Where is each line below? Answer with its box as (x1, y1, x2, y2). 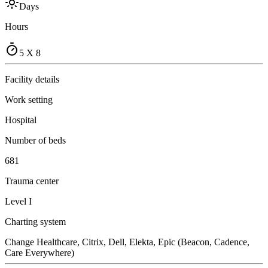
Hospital (5, 114, 36, 125)
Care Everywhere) (5, 247, 74, 258)
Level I (5, 196, 32, 206)
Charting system (5, 216, 66, 227)
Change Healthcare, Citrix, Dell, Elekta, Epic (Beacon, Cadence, (5, 236, 249, 247)
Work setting (5, 94, 53, 105)
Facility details (5, 74, 59, 84)
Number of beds (5, 135, 66, 145)
